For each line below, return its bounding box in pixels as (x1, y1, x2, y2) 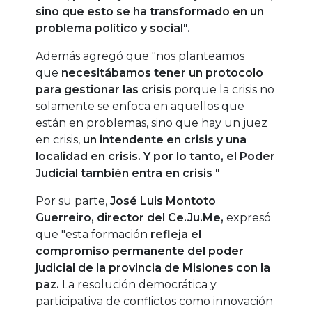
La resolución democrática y (59, 278, 217, 292)
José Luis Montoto (110, 194, 217, 208)
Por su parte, (36, 194, 111, 208)
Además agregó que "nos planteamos (36, 49, 245, 63)
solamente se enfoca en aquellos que (36, 100, 245, 114)
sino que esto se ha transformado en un (36, 5, 265, 19)
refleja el (148, 228, 202, 242)
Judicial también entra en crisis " (36, 166, 221, 180)
